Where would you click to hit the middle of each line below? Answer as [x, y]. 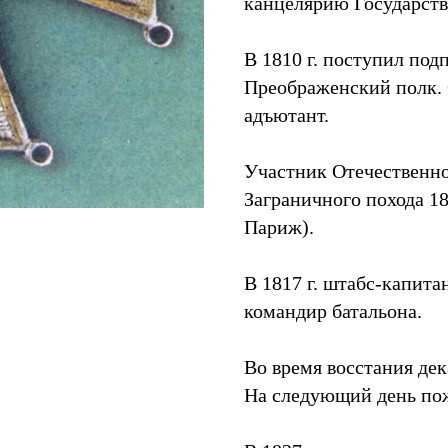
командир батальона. [333, 311]
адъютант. [286, 115]
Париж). [279, 227]
